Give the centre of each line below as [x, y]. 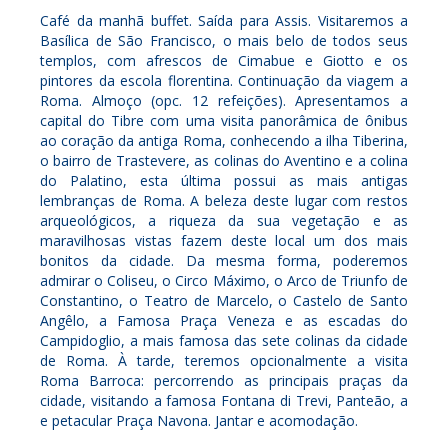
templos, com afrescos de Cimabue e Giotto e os [224, 60]
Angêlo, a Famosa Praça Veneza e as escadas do [224, 320]
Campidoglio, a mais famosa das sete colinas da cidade [224, 340]
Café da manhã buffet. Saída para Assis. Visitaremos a [224, 20]
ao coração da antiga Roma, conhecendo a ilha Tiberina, [224, 140]
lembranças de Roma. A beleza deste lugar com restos [224, 200]
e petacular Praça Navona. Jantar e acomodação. [199, 420]
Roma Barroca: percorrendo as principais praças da [224, 380]
